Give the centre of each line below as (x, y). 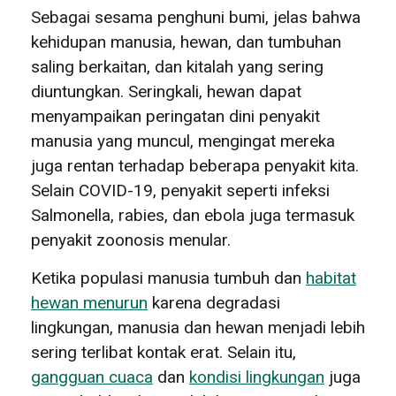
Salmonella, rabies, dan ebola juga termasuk (193, 215)
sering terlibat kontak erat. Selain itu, (164, 352)
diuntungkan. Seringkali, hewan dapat (166, 91)
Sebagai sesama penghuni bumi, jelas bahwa (196, 17)
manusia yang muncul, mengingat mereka (183, 141)
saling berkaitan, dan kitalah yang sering (177, 66)
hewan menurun (89, 302)
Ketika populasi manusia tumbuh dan (168, 278)
